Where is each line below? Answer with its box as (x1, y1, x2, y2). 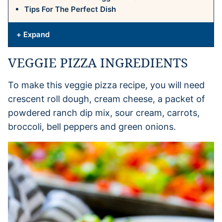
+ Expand (16, 29, 50, 39)
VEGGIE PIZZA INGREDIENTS (8, 53, 188, 71)
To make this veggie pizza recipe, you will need (8, 79, 205, 90)
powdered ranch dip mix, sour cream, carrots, (8, 107, 200, 118)
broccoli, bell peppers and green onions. (8, 121, 176, 132)
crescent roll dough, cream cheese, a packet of (8, 93, 205, 104)
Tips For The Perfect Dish (24, 4, 116, 14)
